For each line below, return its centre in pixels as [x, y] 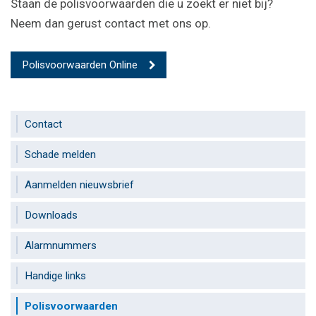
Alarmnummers [61, 245]
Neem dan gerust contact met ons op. [111, 24]
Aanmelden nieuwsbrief [79, 184]
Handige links [55, 275]
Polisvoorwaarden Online [80, 65]
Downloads [51, 215]
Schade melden [60, 154]
